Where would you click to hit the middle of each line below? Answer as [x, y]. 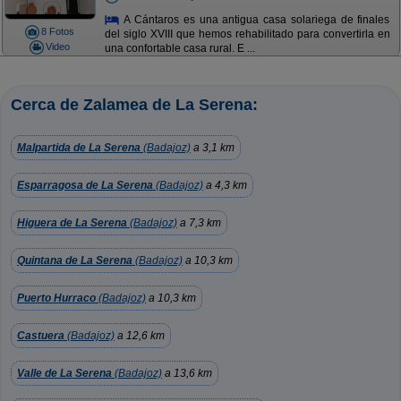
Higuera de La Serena [72, 223]
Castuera [41, 336]
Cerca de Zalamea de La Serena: [134, 105]
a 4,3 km [225, 185]
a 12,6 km [140, 336]
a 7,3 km [199, 223]
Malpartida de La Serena [79, 148]
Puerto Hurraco [56, 298]
